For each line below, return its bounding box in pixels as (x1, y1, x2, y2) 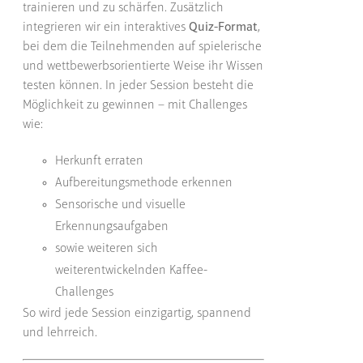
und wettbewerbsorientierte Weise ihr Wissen (23, 59, 264, 73)
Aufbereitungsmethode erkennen (55, 176, 233, 190)
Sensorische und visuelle (55, 198, 186, 211)
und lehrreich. (23, 326, 98, 340)
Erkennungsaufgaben (55, 220, 169, 233)
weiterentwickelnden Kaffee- (55, 263, 208, 277)
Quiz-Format (189, 20, 258, 34)
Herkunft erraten (55, 154, 144, 168)
